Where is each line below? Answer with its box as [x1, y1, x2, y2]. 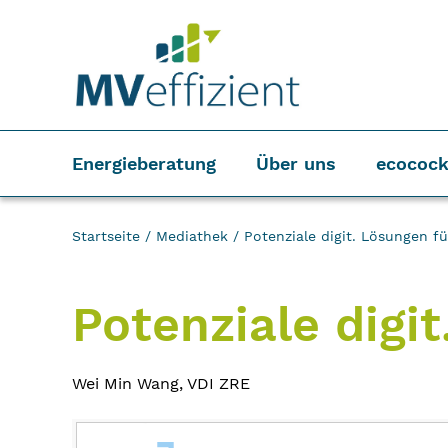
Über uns [256, 153, 336, 174]
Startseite [72, 228, 140, 244]
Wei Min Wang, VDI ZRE [72, 374, 250, 393]
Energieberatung [72, 153, 216, 174]
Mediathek [156, 228, 228, 244]
